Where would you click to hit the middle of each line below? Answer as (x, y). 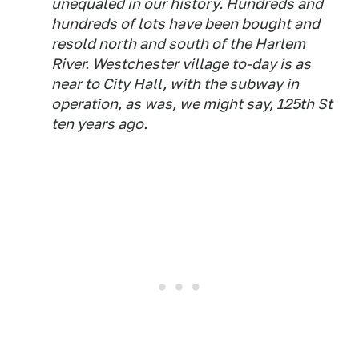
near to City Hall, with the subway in (175, 84)
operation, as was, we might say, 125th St (192, 104)
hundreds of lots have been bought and (186, 24)
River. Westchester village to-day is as (181, 64)
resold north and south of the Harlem (178, 44)
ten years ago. (99, 124)
